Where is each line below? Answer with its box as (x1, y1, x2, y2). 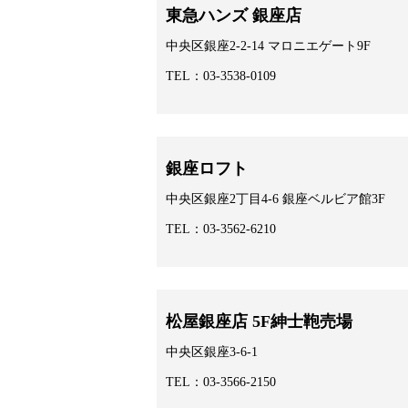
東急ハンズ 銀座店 (166, 5, 301, 25)
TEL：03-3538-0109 (166, 69, 276, 84)
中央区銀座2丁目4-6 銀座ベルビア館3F (166, 192, 385, 207)
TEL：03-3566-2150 (166, 375, 276, 390)
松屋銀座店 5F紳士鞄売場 (166, 312, 352, 331)
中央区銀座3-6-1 (166, 345, 258, 360)
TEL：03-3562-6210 (166, 222, 276, 237)
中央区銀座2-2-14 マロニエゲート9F (166, 39, 371, 54)
